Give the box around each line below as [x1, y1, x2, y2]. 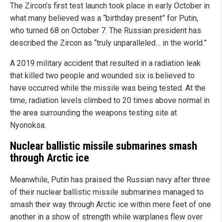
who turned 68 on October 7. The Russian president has [10, 26, 201, 36]
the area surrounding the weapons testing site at [10, 108, 177, 118]
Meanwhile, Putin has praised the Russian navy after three [10, 174, 210, 184]
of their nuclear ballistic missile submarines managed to [10, 187, 204, 197]
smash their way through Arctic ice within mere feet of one [10, 199, 211, 209]
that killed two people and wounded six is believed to [10, 71, 195, 81]
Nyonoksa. [10, 120, 46, 130]
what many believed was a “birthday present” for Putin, [10, 13, 198, 23]
